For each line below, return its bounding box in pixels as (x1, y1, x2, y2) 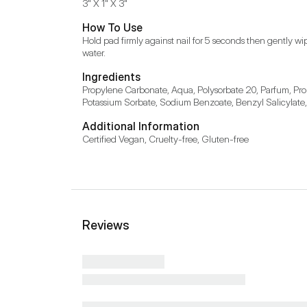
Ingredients (82, 70, 140, 84)
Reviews (82, 218, 130, 232)
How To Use (82, 21, 143, 34)
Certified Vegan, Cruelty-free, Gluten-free (82, 133, 249, 145)
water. (82, 47, 106, 58)
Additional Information (82, 119, 199, 133)
